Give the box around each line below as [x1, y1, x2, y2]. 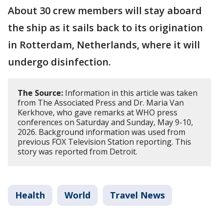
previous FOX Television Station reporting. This [18, 136, 191, 147]
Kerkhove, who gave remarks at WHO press [18, 107, 177, 118]
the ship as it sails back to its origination [8, 21, 203, 34]
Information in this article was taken [63, 87, 197, 98]
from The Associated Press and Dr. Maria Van [18, 97, 184, 108]
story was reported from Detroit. [18, 146, 139, 157]
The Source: [18, 87, 63, 98]
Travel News [110, 189, 165, 201]
